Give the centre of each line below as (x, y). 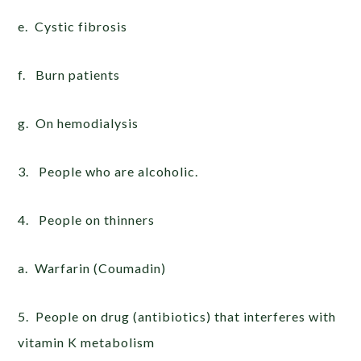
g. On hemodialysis (79, 122)
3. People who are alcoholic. (108, 171)
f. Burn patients (69, 74)
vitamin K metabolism (87, 342)
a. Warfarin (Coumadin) (92, 268)
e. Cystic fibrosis (73, 26)
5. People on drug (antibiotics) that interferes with (177, 316)
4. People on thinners (87, 219)
